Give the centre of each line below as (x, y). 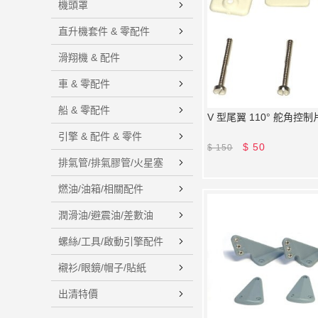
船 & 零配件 (84, 110)
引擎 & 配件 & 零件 (100, 136)
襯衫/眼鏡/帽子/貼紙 (102, 268)
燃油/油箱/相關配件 (101, 189)
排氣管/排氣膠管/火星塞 (111, 163)
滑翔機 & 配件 (89, 57)
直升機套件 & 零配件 (104, 31)
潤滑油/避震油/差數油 (106, 215)
